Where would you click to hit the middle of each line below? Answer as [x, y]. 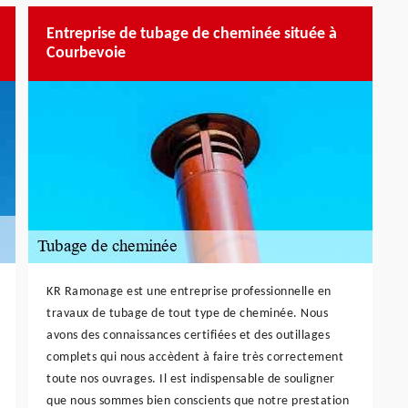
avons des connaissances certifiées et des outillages [188, 335]
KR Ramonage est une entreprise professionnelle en [189, 291]
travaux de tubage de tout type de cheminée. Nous [187, 313]
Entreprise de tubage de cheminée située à [192, 34]
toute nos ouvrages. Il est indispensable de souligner [191, 379]
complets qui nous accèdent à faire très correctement [195, 357]
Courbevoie [86, 53]
